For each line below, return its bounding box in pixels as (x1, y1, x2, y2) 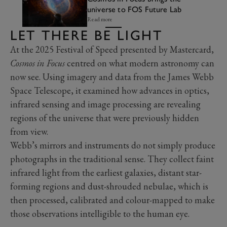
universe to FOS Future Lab (87, 5, 182, 15)
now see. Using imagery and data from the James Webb (10, 71, 214, 83)
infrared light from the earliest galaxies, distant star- (10, 167, 202, 179)
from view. (10, 126, 48, 138)
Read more (87, 15, 112, 24)
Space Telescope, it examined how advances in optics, (10, 85, 209, 97)
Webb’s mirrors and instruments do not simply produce (10, 139, 215, 152)
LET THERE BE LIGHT (10, 27, 163, 44)
